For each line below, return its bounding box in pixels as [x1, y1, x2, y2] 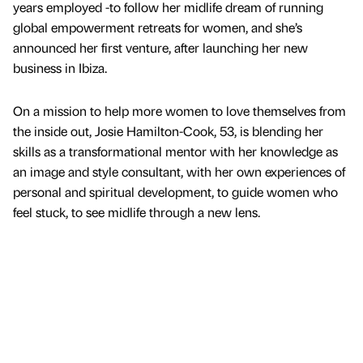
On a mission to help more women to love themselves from [13, 102, 346, 120]
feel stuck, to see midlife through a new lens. [13, 203, 260, 221]
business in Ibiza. [13, 59, 107, 77]
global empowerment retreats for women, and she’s [13, 19, 302, 36]
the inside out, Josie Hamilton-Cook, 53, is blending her [13, 122, 323, 140]
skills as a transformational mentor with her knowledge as [13, 143, 338, 160]
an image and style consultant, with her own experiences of [13, 163, 345, 181]
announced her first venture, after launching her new [13, 39, 308, 57]
